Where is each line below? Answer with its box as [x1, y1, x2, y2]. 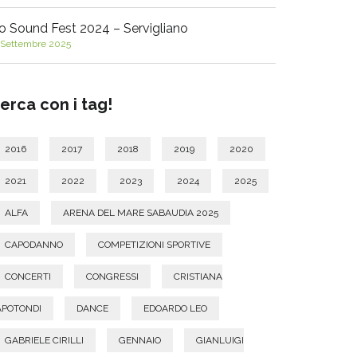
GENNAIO [119, 335, 161, 346]
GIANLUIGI [196, 335, 244, 346]
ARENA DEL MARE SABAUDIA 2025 [63, 207, 218, 218]
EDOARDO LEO [143, 303, 207, 314]
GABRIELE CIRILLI [5, 335, 84, 346]
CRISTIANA [174, 271, 222, 282]
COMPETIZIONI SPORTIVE [98, 239, 210, 250]
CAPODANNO [5, 239, 63, 250]
